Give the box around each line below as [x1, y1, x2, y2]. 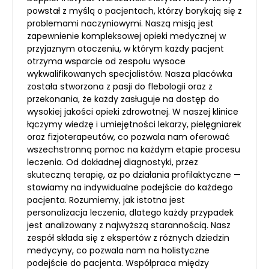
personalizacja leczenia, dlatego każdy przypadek [27, 206, 234, 219]
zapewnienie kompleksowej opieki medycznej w [27, 29, 226, 42]
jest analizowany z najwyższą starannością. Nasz [27, 219, 231, 231]
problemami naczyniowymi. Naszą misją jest [27, 17, 214, 29]
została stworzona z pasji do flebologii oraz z [27, 80, 213, 92]
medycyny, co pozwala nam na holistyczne [27, 244, 210, 256]
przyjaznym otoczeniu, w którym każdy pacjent [27, 42, 224, 55]
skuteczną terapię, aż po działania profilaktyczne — [27, 168, 241, 181]
